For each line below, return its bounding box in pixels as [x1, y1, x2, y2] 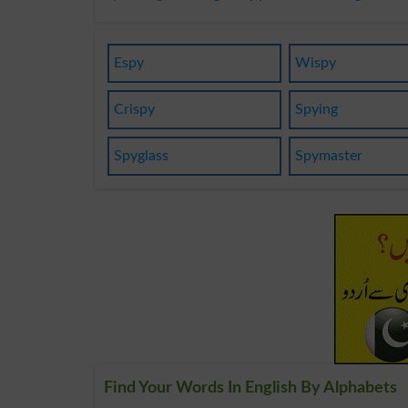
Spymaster [295, 148, 363, 163]
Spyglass [113, 148, 168, 163]
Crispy [113, 101, 155, 117]
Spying [295, 101, 339, 117]
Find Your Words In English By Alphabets [104, 379, 397, 396]
